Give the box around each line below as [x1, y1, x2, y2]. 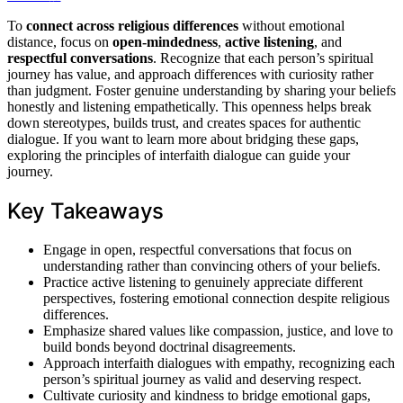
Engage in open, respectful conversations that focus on [43, 241, 352, 257]
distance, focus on [7, 33, 112, 49]
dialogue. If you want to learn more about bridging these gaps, [7, 130, 359, 147]
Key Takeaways [7, 197, 165, 224]
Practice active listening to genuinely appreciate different [43, 273, 363, 290]
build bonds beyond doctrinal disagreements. [43, 338, 296, 354]
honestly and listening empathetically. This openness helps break [7, 98, 372, 114]
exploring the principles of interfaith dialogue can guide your [7, 147, 350, 163]
